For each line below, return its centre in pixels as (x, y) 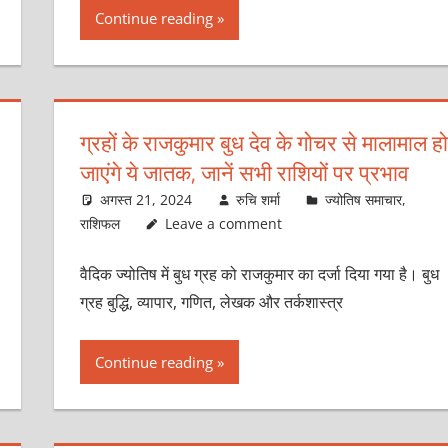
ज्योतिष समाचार (363, 199)
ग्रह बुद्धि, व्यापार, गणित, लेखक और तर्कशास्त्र (211, 301)
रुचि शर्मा (258, 199)
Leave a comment (223, 223)
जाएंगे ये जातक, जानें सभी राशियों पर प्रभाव (244, 172)
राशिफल (99, 223)
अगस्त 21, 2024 (145, 199)
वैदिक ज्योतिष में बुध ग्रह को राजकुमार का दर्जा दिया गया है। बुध (259, 273)
